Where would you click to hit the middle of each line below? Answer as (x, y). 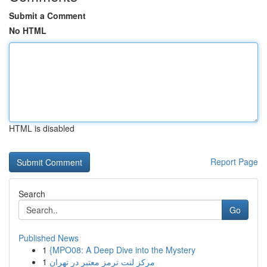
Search (32, 194)
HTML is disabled (42, 128)
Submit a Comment (47, 15)
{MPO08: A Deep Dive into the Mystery (122, 250)
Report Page (234, 162)
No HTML (28, 30)
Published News (49, 238)
